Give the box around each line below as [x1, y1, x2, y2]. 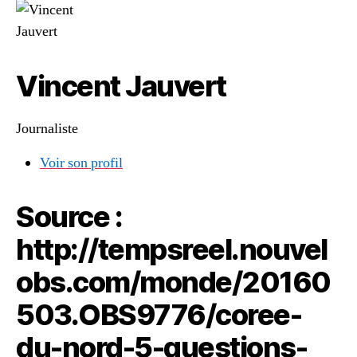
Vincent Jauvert [16, 69, 226, 104]
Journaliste [16, 120, 78, 138]
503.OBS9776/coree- [16, 297, 302, 332]
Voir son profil [40, 154, 123, 172]
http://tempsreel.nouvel [16, 232, 328, 267]
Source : [16, 199, 123, 234]
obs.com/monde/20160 [16, 265, 331, 300]
